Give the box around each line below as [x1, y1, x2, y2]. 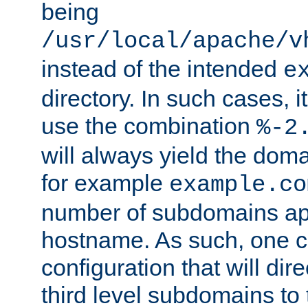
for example [41, 170, 169, 197]
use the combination [41, 113, 256, 140]
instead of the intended [41, 56, 283, 82]
